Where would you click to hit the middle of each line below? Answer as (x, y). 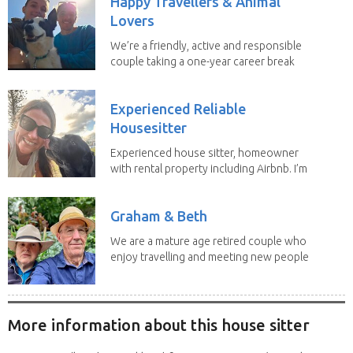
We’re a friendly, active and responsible (206, 45)
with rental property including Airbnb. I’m (209, 168)
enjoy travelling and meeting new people (210, 256)
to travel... (134, 77)
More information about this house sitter (159, 325)
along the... (137, 272)
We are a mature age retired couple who (208, 241)
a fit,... (124, 184)
